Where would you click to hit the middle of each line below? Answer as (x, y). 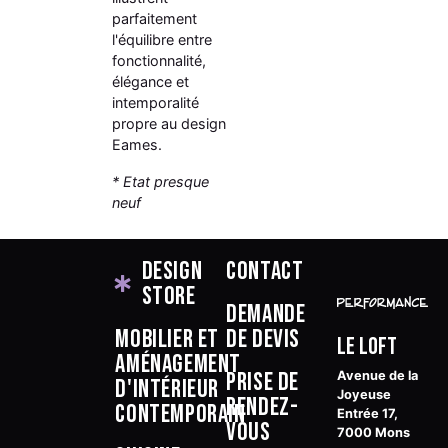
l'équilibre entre (162, 39)
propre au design (169, 123)
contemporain (180, 414)
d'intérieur (167, 389)
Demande (266, 314)
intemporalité (156, 102)
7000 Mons (374, 432)
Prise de (263, 382)
